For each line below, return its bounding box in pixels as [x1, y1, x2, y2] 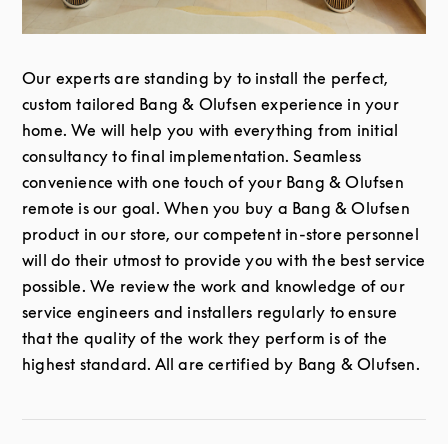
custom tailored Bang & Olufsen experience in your [22, 93, 399, 114]
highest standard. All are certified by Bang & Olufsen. [22, 353, 420, 374]
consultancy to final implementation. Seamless [22, 145, 362, 166]
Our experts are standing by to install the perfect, [22, 67, 389, 88]
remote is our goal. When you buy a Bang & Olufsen [22, 197, 410, 218]
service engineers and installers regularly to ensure [22, 301, 398, 322]
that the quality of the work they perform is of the [22, 327, 388, 348]
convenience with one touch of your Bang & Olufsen [22, 171, 404, 192]
